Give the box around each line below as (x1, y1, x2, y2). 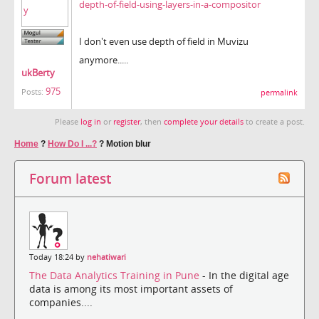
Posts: (21, 87, 43, 98)
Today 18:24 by (29, 251, 87, 262)
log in (80, 116, 101, 127)
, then (140, 116, 164, 127)
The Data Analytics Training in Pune (29, 268, 202, 283)
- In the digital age (202, 268, 289, 283)
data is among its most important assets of (29, 282, 233, 296)
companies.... (29, 296, 93, 310)
